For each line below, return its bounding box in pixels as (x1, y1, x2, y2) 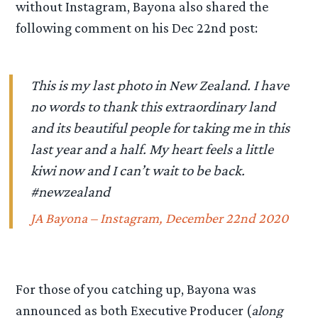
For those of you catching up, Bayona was (16, 281, 257, 297)
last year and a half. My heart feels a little (31, 141, 274, 158)
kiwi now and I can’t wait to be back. (31, 162, 246, 180)
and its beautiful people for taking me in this (31, 119, 290, 137)
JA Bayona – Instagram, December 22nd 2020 (31, 209, 289, 226)
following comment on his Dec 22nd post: (16, 20, 258, 36)
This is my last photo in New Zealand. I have (31, 77, 290, 94)
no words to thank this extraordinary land (31, 98, 276, 116)
